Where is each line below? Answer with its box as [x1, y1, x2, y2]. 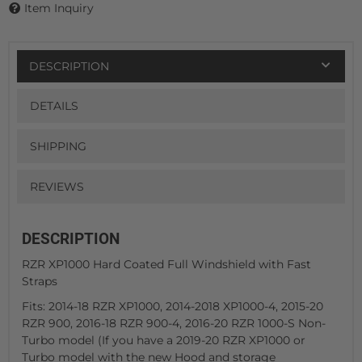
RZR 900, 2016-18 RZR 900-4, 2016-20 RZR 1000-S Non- [22, 315, 326, 330]
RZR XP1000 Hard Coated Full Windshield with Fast [22, 256, 311, 271]
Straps [22, 273, 57, 288]
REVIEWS [29, 179, 84, 195]
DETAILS [29, 99, 78, 114]
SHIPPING [29, 139, 86, 154]
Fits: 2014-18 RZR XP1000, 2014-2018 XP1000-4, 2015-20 [22, 298, 323, 314]
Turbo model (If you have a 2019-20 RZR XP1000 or [22, 332, 305, 347]
